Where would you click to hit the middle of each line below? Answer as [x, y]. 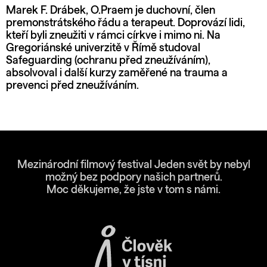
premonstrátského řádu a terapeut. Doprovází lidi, [125, 23]
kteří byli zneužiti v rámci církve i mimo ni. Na [113, 35]
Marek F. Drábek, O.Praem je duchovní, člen [111, 10]
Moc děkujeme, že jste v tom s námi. [133, 190]
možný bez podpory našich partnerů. [133, 177]
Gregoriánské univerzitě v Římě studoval [103, 48]
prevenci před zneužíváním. [72, 86]
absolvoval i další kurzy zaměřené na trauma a [117, 73]
